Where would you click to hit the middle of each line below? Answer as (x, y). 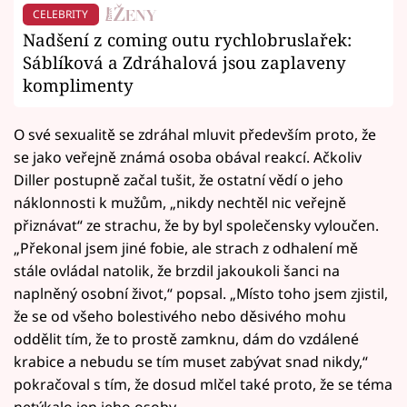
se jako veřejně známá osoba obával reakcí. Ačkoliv (188, 158)
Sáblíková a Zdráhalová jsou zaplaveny (184, 63)
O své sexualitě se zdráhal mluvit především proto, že (195, 135)
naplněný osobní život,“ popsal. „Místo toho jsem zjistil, (201, 294)
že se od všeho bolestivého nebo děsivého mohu (180, 317)
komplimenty (78, 85)
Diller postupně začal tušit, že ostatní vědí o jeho (179, 180)
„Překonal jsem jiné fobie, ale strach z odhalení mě (186, 248)
